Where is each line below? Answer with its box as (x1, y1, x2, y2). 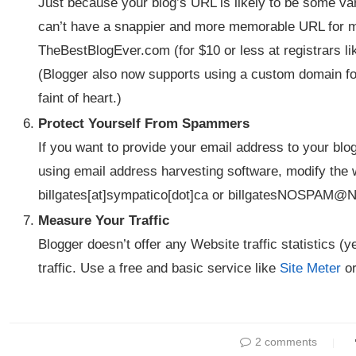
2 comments (254, 335, 317, 348)
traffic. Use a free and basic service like (38, 261, 280, 276)
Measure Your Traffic (38, 213, 169, 228)
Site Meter (280, 261, 341, 276)
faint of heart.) (38, 91, 122, 106)
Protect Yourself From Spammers (38, 116, 250, 131)
